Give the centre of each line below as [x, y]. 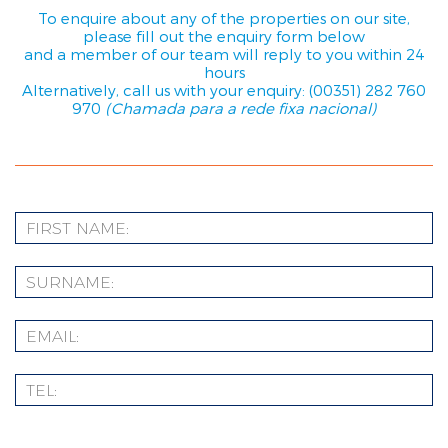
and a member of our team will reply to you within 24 [224, 54]
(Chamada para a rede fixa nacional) [240, 108]
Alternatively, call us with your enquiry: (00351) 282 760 [224, 90]
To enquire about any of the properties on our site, [224, 18]
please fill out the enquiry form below [224, 36]
